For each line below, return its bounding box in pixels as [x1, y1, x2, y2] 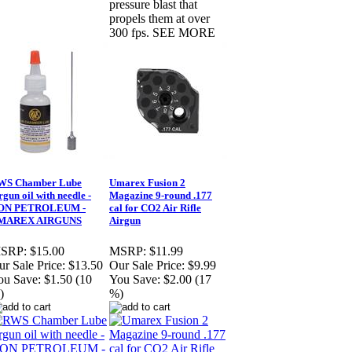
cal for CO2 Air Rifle [109, 202, 201, 214]
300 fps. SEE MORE [109, 26, 215, 40]
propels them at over [109, 12, 210, 26]
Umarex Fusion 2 [109, 177, 185, 189]
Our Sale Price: [109, 258, 185, 273]
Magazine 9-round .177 [109, 189, 212, 202]
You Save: [109, 273, 160, 287]
